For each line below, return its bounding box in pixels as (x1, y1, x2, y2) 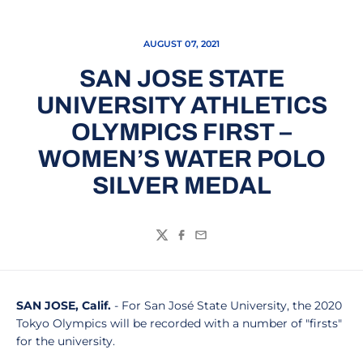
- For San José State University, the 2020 (114, 298, 342, 313)
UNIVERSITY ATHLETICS (36, 92, 327, 118)
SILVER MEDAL (92, 173, 271, 199)
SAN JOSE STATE (79, 66, 284, 92)
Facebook (174, 235, 238, 251)
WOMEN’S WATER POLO (37, 146, 326, 172)
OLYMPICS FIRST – (71, 119, 292, 145)
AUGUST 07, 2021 (143, 38, 220, 49)
